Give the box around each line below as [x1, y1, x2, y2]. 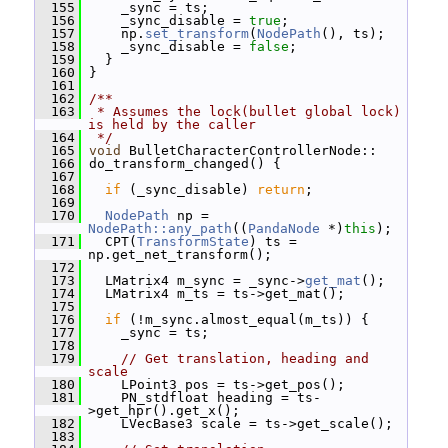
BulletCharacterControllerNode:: [121, 143, 377, 158]
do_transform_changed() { [81, 156, 281, 171]
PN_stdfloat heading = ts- [81, 390, 321, 405]
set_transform [145, 26, 249, 41]
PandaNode [248, 221, 320, 236]
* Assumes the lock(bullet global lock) [89, 104, 401, 119]
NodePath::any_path [88, 221, 232, 236]
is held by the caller [88, 117, 256, 132]
